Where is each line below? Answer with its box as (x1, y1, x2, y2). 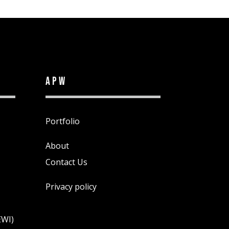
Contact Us (45, 156, 88, 168)
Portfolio (45, 116, 80, 127)
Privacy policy (45, 181, 97, 193)
